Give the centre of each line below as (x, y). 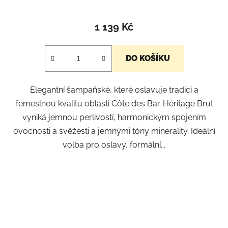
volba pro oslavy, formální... (114, 145)
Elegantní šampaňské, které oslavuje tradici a (114, 90)
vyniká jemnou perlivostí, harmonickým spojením (114, 118)
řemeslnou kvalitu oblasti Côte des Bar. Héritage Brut (114, 104)
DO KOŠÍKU (148, 59)
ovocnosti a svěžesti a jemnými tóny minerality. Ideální (114, 131)
